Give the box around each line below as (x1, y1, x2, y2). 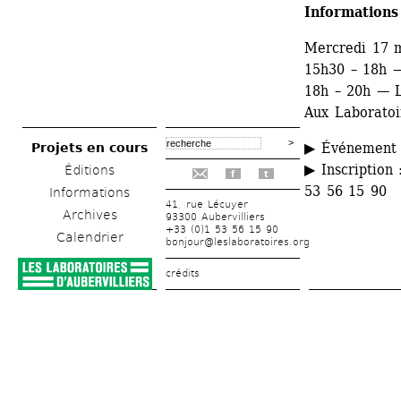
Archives (62, 208, 117, 222)
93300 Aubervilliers (166, 211, 266, 223)
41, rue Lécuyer (166, 199, 249, 210)
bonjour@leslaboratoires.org (166, 236, 310, 248)
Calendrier (55, 230, 124, 244)
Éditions (64, 163, 115, 177)
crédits (166, 268, 200, 279)
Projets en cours (31, 141, 148, 155)
